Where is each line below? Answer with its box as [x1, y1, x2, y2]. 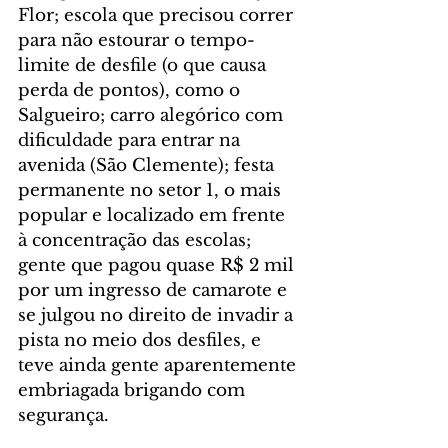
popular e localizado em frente [18, 205, 290, 227]
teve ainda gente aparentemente [18, 355, 301, 377]
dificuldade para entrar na [18, 130, 245, 152]
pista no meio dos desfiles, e [18, 330, 266, 352]
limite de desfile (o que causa [18, 55, 271, 77]
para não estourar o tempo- [18, 30, 255, 52]
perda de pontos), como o [18, 80, 245, 102]
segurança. [18, 405, 109, 427]
